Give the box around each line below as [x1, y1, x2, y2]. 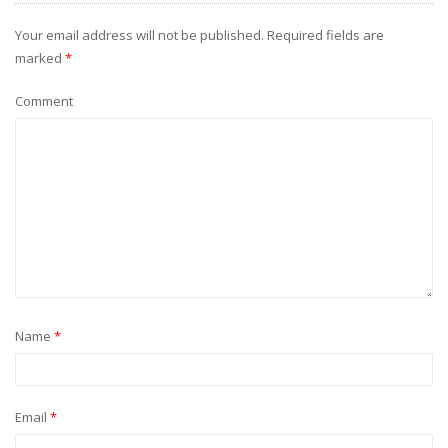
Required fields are [264, 26, 384, 44]
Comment [15, 92, 73, 110]
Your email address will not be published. [15, 26, 264, 44]
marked [15, 49, 65, 67]
